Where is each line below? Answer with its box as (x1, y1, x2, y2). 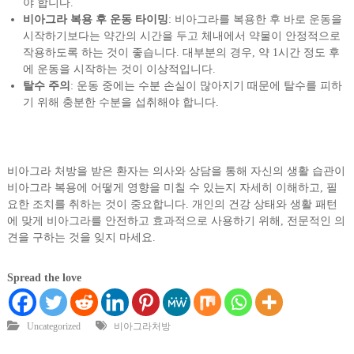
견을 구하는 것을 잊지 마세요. (6, 232, 156, 244)
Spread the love (6, 272, 81, 284)
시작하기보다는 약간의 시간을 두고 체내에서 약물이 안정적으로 (22, 30, 341, 43)
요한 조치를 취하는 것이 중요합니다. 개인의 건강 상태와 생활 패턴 (6, 198, 337, 211)
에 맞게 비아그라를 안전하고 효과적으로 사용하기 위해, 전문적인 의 (6, 215, 345, 228)
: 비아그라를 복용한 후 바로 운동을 (168, 13, 342, 26)
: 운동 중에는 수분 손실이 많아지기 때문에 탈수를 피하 (70, 80, 342, 92)
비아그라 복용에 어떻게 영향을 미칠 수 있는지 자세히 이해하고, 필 (6, 182, 337, 194)
